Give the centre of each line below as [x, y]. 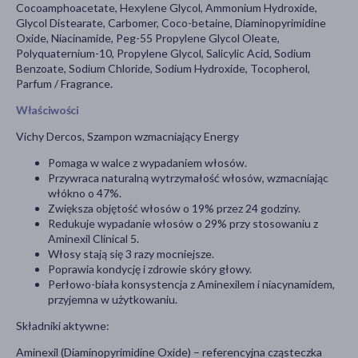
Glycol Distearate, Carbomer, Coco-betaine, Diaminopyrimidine [171, 23]
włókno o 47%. [85, 193]
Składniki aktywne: [63, 326]
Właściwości [48, 110]
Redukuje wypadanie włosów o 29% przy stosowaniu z [183, 224]
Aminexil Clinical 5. [93, 239]
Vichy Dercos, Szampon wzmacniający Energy [127, 137]
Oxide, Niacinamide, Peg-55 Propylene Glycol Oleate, [148, 38]
